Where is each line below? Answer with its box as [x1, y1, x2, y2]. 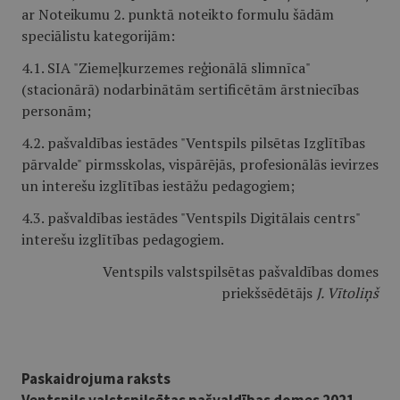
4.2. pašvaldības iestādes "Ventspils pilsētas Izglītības [21, 133, 365, 153]
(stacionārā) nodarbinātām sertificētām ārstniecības [21, 79, 359, 99]
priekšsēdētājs [221, 283, 316, 303]
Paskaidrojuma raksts [21, 369, 171, 388]
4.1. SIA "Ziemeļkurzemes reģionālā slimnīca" [21, 58, 310, 78]
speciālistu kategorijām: [21, 26, 175, 46]
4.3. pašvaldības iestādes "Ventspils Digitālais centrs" [21, 208, 360, 228]
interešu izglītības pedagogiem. [21, 229, 224, 249]
